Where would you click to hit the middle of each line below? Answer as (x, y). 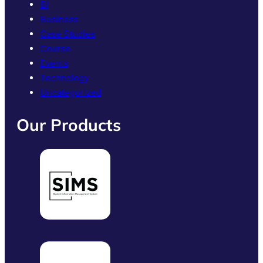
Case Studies (68, 33)
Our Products (69, 124)
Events (54, 63)
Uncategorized (70, 92)
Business (59, 19)
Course (55, 48)
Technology (64, 77)
